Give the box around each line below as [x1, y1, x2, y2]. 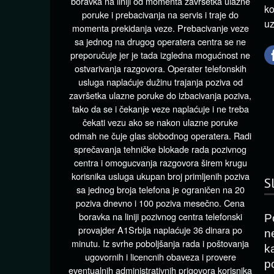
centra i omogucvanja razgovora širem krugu [73, 156, 247, 169]
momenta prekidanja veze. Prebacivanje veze [72, 21, 249, 34]
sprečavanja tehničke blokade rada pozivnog [74, 143, 246, 155]
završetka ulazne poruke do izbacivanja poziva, [69, 89, 251, 102]
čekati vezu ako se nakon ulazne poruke [83, 116, 238, 128]
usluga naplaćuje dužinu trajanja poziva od [78, 75, 243, 88]
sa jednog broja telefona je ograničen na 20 [76, 183, 245, 196]
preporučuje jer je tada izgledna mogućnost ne [70, 48, 250, 61]
